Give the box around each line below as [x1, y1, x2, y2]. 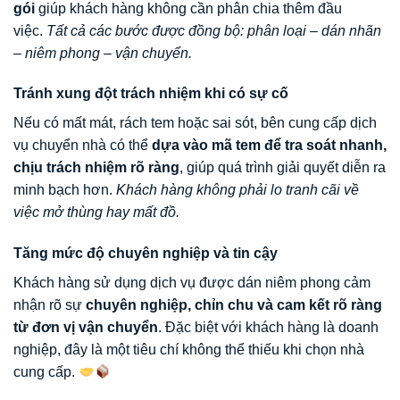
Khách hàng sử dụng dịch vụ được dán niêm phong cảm [13, 275, 371, 291]
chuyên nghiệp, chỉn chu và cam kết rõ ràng [86, 297, 382, 313]
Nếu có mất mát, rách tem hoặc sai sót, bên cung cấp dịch [13, 115, 377, 131]
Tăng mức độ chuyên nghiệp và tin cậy [13, 246, 278, 262]
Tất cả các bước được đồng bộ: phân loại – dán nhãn [46, 22, 381, 38]
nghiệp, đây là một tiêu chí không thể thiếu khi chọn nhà [13, 342, 364, 358]
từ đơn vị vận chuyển [13, 320, 158, 336]
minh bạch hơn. [13, 182, 116, 198]
